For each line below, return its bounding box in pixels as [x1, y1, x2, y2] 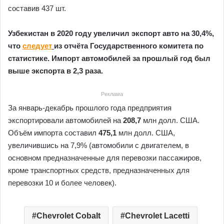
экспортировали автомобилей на [8, 116, 123, 124]
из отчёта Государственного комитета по [54, 41, 203, 50]
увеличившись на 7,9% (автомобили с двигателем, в [8, 141, 189, 149]
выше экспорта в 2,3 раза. [8, 66, 103, 75]
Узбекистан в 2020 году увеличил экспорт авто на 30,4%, [8, 29, 214, 37]
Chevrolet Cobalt [36, 211, 100, 220]
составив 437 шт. [8, 4, 66, 12]
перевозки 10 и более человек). [8, 178, 116, 187]
